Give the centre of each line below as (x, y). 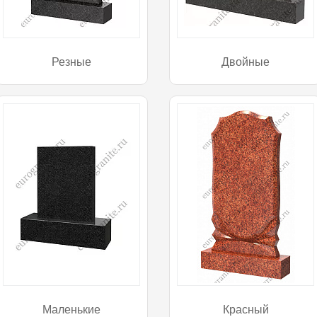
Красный (246, 309)
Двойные (246, 62)
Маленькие (71, 309)
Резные (71, 62)
